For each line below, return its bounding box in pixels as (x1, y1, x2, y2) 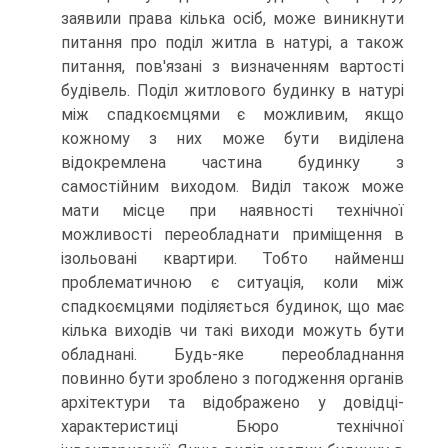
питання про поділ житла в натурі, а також (61, 33, 404, 52)
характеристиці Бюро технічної (61, 417, 404, 436)
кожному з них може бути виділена (61, 129, 404, 148)
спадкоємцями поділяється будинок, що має (61, 297, 404, 316)
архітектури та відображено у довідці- (61, 393, 404, 412)
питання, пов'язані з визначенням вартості (61, 57, 404, 76)
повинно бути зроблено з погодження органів (61, 369, 404, 388)
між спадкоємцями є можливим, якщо (61, 105, 404, 124)
